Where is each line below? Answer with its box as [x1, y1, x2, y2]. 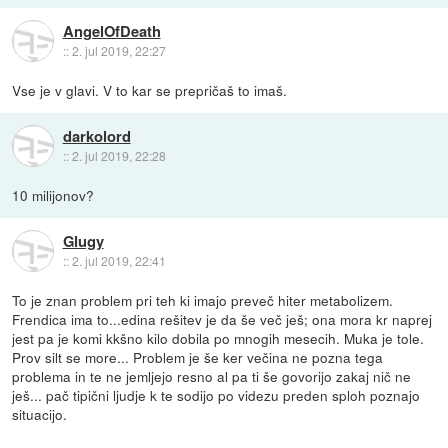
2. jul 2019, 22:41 [71, 251, 166, 269]
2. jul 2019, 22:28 [71, 146, 166, 164]
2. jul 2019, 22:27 [71, 41, 166, 59]
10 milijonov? [12, 185, 95, 206]
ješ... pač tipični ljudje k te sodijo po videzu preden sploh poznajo [12, 385, 421, 406]
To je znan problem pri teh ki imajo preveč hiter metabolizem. [12, 290, 394, 311]
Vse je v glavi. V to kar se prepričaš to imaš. [12, 80, 288, 101]
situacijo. [12, 404, 68, 425]
